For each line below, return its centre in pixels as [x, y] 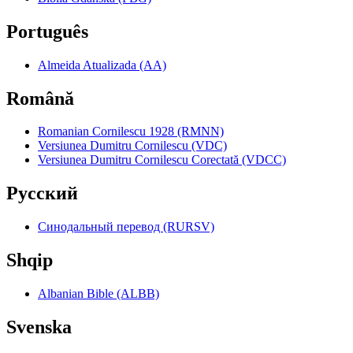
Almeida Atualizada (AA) [102, 65]
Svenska [39, 327]
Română [40, 98]
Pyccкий [42, 193]
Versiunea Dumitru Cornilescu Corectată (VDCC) [162, 160]
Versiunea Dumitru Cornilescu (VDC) [132, 146]
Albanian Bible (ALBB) [98, 294]
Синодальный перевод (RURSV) [126, 227]
